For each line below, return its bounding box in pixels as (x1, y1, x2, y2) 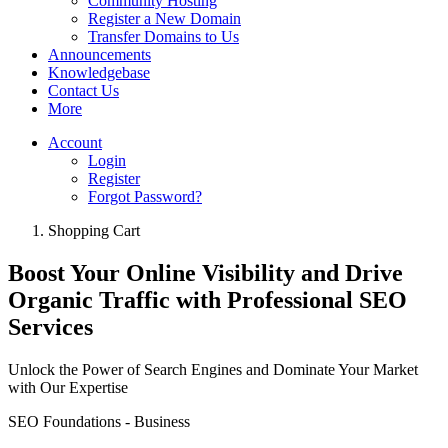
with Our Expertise (8, 378, 128, 396)
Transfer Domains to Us (88, 28, 239, 45)
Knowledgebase (48, 64, 150, 81)
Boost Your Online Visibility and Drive (8, 259, 403, 286)
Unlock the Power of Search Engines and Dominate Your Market (8, 360, 418, 378)
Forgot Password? (88, 188, 202, 205)
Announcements (48, 46, 151, 63)
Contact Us (48, 82, 119, 99)
